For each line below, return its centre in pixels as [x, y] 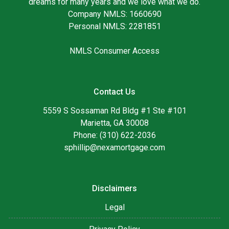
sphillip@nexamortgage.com [114, 147]
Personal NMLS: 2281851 [114, 26]
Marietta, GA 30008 [114, 123]
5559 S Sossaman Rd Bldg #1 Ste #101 [114, 110]
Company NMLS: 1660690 [114, 14]
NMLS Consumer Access [114, 51]
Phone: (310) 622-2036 [114, 135]
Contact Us [114, 91]
